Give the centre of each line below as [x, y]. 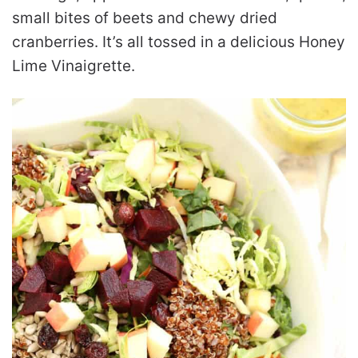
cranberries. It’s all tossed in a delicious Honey [179, 42]
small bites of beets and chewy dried [145, 18]
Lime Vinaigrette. [74, 66]
